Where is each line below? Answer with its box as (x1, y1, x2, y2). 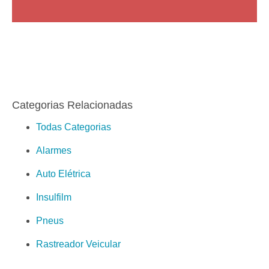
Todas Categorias (36, 122, 111, 133)
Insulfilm (36, 192, 71, 203)
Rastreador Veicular (36, 239, 121, 250)
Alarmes (36, 145, 71, 156)
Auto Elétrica (36, 169, 91, 180)
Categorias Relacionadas (12, 99, 133, 112)
